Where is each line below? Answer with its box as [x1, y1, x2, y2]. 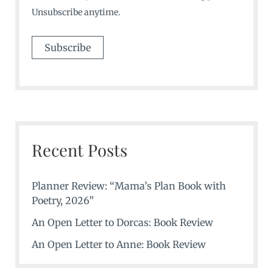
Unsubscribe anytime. [31, 7, 121, 18]
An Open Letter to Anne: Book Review [31, 238, 206, 251]
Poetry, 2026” [31, 194, 94, 207]
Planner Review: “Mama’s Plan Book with [31, 180, 226, 193]
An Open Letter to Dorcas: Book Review [31, 216, 213, 229]
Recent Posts [31, 139, 127, 161]
